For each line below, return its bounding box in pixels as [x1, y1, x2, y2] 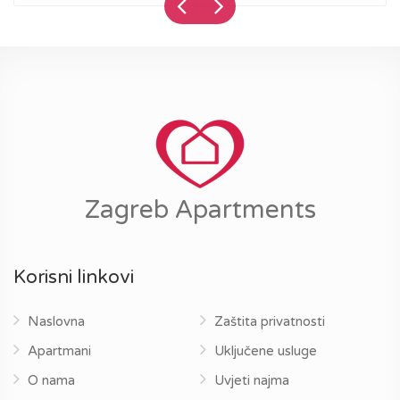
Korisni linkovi [13, 266, 134, 288]
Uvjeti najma [214, 372, 289, 388]
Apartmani [28, 343, 91, 359]
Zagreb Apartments [84, 195, 316, 225]
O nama [28, 372, 75, 388]
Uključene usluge [214, 343, 317, 359]
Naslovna [28, 313, 85, 329]
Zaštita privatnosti [214, 313, 325, 329]
